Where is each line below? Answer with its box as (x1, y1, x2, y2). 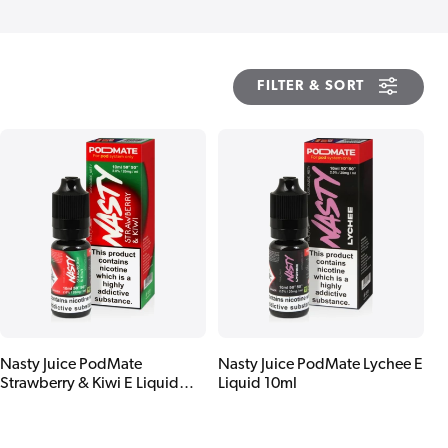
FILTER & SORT (257, 79, 364, 95)
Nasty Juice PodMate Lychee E (218, 356, 423, 373)
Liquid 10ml (218, 375, 297, 392)
